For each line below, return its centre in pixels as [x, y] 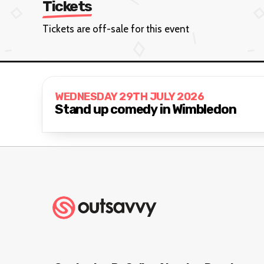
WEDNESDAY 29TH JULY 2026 [129, 97]
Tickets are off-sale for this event [116, 29]
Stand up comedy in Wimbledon [146, 110]
